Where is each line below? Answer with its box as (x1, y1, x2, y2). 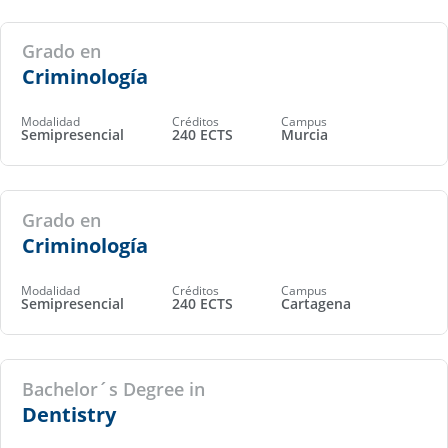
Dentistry (21, 400, 116, 428)
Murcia (281, 125, 328, 145)
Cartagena (281, 294, 351, 314)
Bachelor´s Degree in (21, 376, 205, 401)
